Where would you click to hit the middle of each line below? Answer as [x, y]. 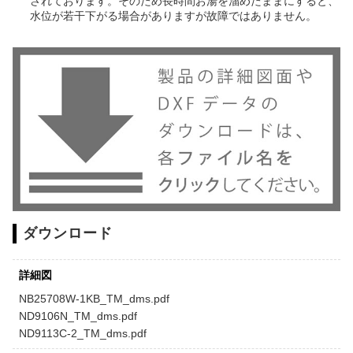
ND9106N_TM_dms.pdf [78, 316]
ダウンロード [68, 234]
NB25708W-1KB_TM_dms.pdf [94, 299]
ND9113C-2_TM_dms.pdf [83, 334]
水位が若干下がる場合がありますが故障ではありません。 [173, 16]
